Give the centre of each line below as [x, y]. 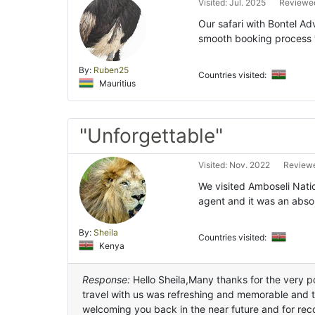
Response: [106, 280]
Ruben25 [111, 70]
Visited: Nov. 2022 [234, 165]
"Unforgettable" [151, 136]
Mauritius [116, 83]
